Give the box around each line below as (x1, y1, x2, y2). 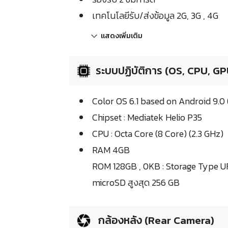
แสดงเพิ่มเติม (101, 31, 142, 42)
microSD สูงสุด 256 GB (92, 176, 180, 190)
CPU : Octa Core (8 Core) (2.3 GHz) (92, 127, 223, 141)
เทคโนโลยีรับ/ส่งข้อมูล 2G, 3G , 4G (92, 9, 218, 23)
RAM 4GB (92, 143, 130, 157)
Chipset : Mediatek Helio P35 (92, 110, 202, 125)
